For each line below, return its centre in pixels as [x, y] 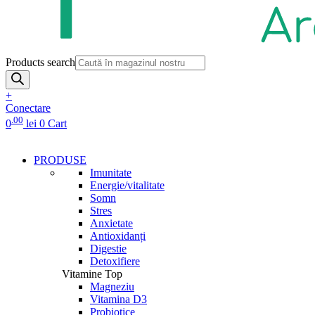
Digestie [108, 249]
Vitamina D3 [118, 299]
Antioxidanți [118, 236]
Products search [40, 62]
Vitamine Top [92, 274]
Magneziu [112, 287]
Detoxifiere [115, 261]
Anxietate [111, 223]
